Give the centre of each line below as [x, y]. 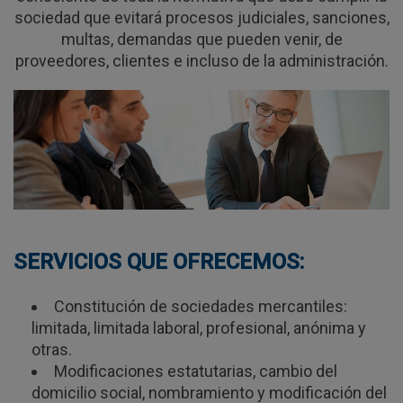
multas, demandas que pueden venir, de [201, 39]
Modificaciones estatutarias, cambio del [196, 372]
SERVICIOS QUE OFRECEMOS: [159, 262]
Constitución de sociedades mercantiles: [201, 307]
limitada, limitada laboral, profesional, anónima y [199, 328]
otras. [52, 350]
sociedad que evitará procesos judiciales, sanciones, [201, 18]
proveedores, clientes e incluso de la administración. [201, 61]
